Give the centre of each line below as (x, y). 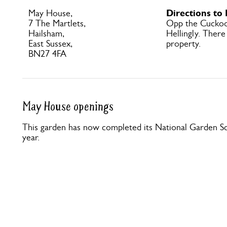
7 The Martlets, (57, 23)
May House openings (68, 107)
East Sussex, (50, 44)
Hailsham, (46, 33)
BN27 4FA (47, 54)
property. (183, 44)
